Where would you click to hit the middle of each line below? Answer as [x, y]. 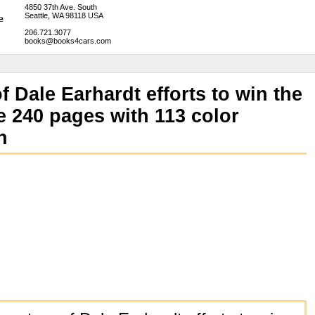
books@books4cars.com [67, 41]
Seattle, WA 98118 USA [64, 15]
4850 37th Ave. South [60, 7]
